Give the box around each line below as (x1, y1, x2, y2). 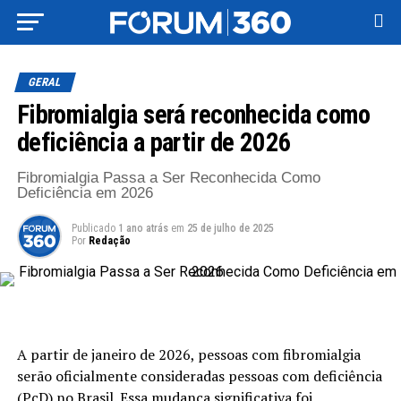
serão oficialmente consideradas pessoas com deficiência (16, 366, 382, 386)
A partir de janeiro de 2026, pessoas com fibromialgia (16, 345, 361, 364)
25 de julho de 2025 (186, 222, 274, 235)
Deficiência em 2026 (16, 184, 153, 201)
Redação (88, 235, 131, 247)
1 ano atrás (117, 222, 168, 235)
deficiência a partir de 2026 (16, 127, 292, 158)
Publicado (71, 222, 115, 235)
